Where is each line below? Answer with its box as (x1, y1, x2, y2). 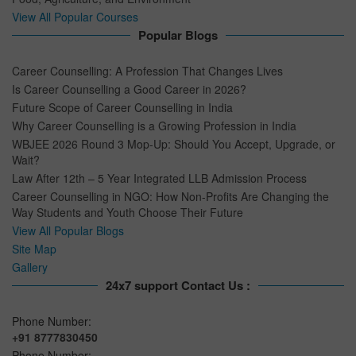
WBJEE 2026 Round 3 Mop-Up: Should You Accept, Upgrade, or (12, 136, 335, 153)
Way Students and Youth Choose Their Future (12, 204, 243, 221)
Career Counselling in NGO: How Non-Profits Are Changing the (12, 188, 329, 205)
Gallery (12, 259, 48, 276)
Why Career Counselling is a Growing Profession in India (12, 118, 296, 134)
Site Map (12, 241, 56, 257)
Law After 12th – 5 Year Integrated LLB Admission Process (12, 170, 307, 187)
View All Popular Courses (12, 9, 138, 25)
